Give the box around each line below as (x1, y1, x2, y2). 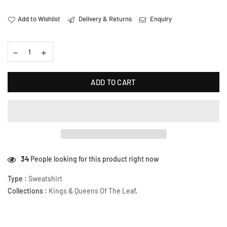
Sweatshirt (28, 174, 62, 183)
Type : (8, 174, 28, 183)
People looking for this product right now (27, 155, 157, 164)
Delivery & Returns (77, 15, 132, 23)
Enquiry (148, 15, 172, 23)
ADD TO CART (91, 77, 136, 87)
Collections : (8, 186, 49, 196)
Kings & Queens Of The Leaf (49, 186, 136, 196)
